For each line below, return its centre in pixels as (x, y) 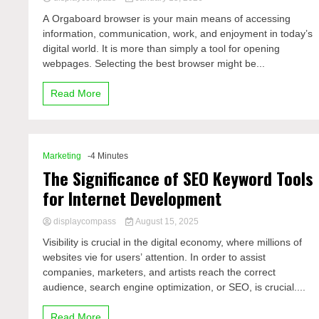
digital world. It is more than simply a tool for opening (162, 48)
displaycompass (85, 221)
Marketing (62, 156)
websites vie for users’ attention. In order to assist (155, 257)
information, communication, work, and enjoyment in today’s (178, 33)
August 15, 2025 (166, 221)
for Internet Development (132, 198)
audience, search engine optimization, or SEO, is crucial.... (174, 287)
